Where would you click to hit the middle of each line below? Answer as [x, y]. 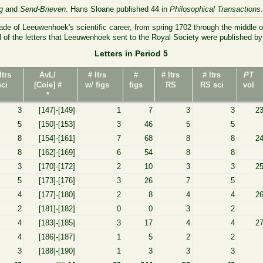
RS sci [212, 85]
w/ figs [97, 85]
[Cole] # [48, 85]
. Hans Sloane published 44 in [118, 9]
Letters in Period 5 [131, 53]
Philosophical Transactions [215, 9]
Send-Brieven [43, 9]
